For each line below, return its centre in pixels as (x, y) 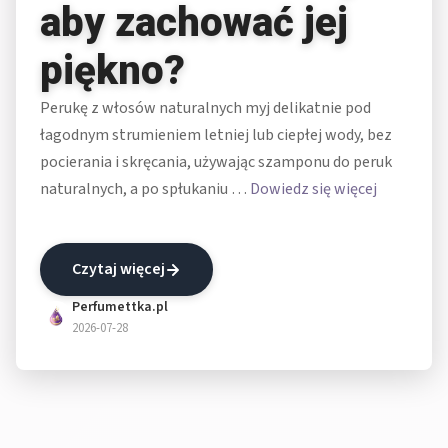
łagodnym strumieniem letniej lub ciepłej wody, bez (216, 135)
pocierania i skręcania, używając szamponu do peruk (216, 162)
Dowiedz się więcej (313, 189)
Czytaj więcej (118, 269)
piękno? (112, 71)
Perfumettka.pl (120, 307)
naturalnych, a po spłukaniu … (145, 189)
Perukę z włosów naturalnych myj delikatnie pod (205, 108)
